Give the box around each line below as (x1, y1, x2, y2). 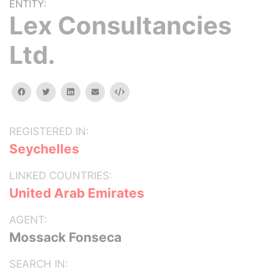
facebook (25, 87, 60, 96)
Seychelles (9, 141, 79, 157)
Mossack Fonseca (9, 230, 122, 245)
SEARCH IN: (9, 258, 68, 270)
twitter (49, 87, 74, 96)
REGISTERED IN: (9, 125, 89, 137)
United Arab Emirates (9, 185, 144, 201)
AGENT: (9, 214, 47, 226)
